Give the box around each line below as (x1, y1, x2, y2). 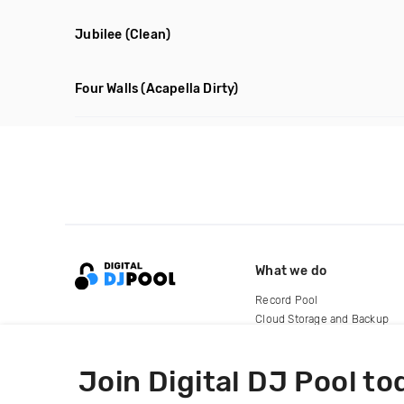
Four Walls (75, 81, 139, 96)
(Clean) (124, 27, 171, 42)
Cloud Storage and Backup (255, 312, 390, 326)
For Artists (255, 331, 308, 344)
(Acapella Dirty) (141, 81, 239, 96)
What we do (255, 262, 327, 279)
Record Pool (255, 293, 318, 307)
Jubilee (75, 27, 123, 42)
